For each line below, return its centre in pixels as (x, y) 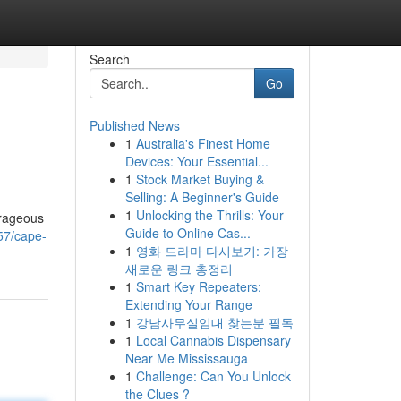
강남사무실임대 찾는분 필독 (214, 322)
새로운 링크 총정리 (179, 269)
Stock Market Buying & (200, 179)
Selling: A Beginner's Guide (202, 197)
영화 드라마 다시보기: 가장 (212, 251)
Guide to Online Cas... (188, 233)
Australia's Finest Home (203, 143)
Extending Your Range (188, 304)
